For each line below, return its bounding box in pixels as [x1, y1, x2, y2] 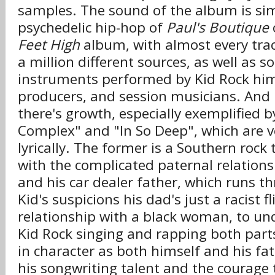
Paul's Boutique [166, 18, 269, 37]
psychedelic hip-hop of [18, 18, 166, 37]
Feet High [18, 35, 80, 54]
